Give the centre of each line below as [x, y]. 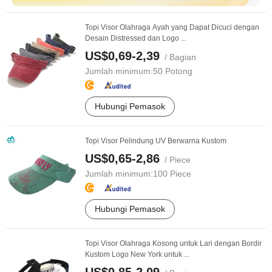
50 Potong [173, 71]
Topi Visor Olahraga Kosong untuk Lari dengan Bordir [173, 243]
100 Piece [172, 174]
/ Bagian [178, 57]
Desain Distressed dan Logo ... [136, 38]
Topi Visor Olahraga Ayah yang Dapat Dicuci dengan [172, 27]
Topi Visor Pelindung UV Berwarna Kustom [156, 141]
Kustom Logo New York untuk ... [137, 254]
